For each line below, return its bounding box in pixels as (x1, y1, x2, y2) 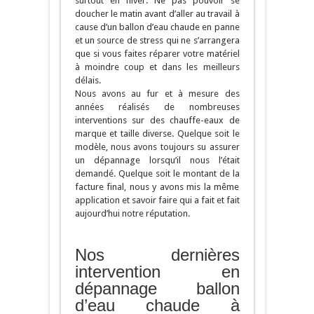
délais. (74, 75, 101, 86)
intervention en (74, 262, 240, 282)
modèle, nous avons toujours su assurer (74, 142, 240, 153)
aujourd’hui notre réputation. (74, 208, 190, 219)
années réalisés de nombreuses (74, 102, 240, 113)
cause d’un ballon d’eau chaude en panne (74, 22, 240, 33)
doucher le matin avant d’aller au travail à (74, 8, 240, 20)
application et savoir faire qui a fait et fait (74, 195, 240, 206)
